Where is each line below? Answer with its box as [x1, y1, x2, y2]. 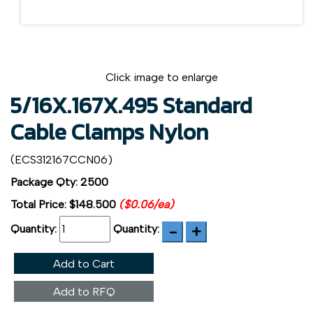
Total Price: [10, 197, 69, 211]
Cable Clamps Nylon [10, 115, 208, 149]
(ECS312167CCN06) [10, 152, 112, 166]
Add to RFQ [52, 284, 115, 298]
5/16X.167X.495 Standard [10, 88, 252, 122]
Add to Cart [53, 256, 115, 270]
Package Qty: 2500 [10, 175, 108, 189]
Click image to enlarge [105, 70, 218, 84]
